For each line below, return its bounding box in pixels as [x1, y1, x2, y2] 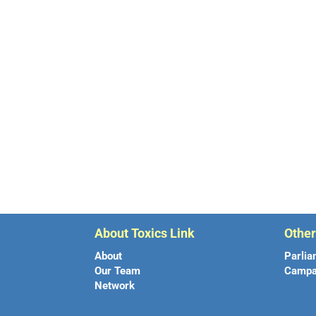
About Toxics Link [95, 225, 195, 241]
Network [95, 279, 135, 292]
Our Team [95, 264, 141, 277]
